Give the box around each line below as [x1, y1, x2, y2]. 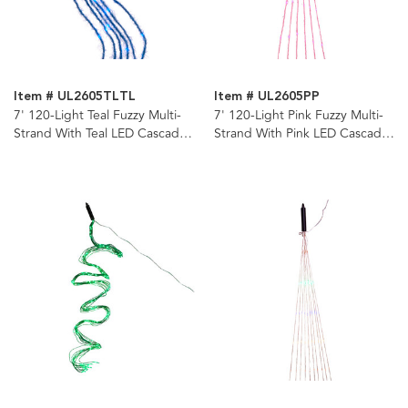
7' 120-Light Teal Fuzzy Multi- [14, 106, 181, 126]
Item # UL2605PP [213, 87, 320, 107]
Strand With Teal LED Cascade [14, 124, 187, 144]
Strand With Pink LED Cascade [213, 124, 389, 144]
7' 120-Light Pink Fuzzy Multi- [213, 106, 383, 126]
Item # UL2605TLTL [14, 87, 136, 107]
